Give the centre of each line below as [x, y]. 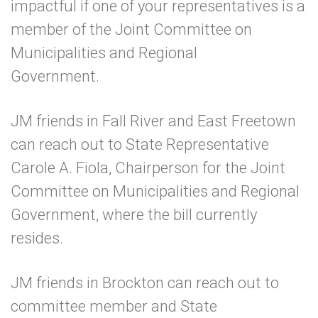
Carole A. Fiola [60, 168]
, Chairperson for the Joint [197, 168]
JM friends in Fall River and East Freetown [153, 121]
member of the [63, 29]
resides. [51, 238]
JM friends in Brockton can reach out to [145, 283]
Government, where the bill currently [134, 215]
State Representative [197, 144]
